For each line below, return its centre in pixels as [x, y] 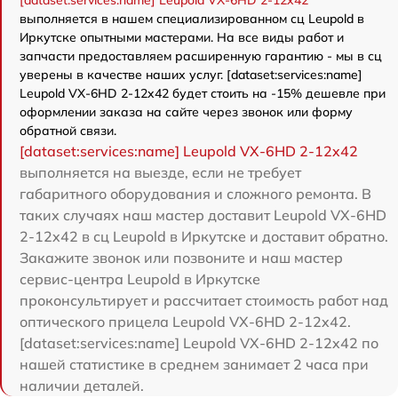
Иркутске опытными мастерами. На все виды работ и [182, 38]
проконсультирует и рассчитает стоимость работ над [204, 301]
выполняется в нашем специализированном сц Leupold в [192, 19]
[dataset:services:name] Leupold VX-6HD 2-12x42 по [199, 343]
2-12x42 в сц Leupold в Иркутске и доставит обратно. [204, 237]
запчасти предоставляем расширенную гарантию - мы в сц [201, 56]
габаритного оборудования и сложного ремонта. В [195, 194]
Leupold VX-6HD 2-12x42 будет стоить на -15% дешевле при [203, 94]
